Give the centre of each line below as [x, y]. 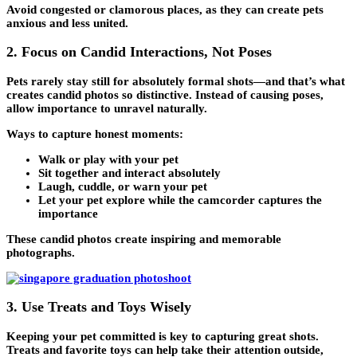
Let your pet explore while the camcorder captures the [180, 200]
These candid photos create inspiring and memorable [144, 239]
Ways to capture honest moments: [95, 133]
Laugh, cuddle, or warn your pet [123, 186]
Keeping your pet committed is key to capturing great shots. [163, 336]
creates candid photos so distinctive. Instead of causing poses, [165, 94]
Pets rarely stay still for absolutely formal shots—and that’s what [176, 81]
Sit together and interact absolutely [129, 173]
